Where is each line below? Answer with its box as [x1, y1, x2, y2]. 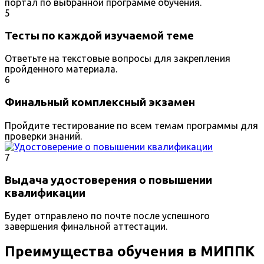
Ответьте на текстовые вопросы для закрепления [5, 53, 230, 64]
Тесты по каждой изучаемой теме [5, 29, 194, 42]
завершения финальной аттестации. [5, 221, 167, 232]
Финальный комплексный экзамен [5, 96, 195, 109]
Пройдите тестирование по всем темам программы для [5, 120, 258, 131]
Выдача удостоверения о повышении [5, 173, 212, 186]
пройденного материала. [5, 64, 117, 75]
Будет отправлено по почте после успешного [5, 210, 210, 222]
